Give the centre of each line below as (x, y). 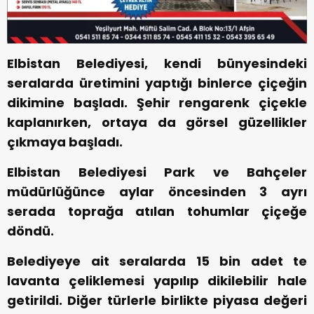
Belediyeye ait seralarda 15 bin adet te (157, 261)
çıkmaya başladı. (65, 142)
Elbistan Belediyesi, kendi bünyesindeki (157, 64)
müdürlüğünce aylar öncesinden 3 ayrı (157, 192)
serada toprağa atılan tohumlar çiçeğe (157, 212)
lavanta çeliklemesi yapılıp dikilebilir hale (157, 281)
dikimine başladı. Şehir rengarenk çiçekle (157, 103)
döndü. (30, 231)
